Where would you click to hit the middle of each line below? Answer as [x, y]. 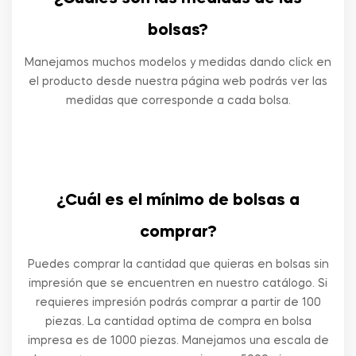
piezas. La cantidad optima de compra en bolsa [178, 322]
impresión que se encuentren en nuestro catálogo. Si [178, 284]
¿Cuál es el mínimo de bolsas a [178, 201]
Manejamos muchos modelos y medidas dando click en [178, 63]
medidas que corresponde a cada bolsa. [178, 101]
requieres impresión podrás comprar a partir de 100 [178, 303]
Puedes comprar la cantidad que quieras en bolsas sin [178, 265]
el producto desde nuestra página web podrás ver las [178, 82]
